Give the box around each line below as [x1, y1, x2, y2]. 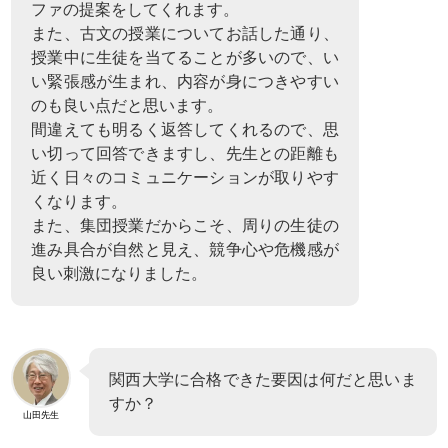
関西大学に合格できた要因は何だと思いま [109, 370, 417, 388]
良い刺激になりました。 [31, 264, 208, 282]
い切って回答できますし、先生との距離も [31, 144, 339, 162]
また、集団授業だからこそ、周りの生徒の [31, 216, 339, 234]
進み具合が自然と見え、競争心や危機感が [31, 240, 339, 258]
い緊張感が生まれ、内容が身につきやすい [31, 72, 339, 90]
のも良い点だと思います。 [31, 96, 224, 114]
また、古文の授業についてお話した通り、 [31, 24, 339, 42]
